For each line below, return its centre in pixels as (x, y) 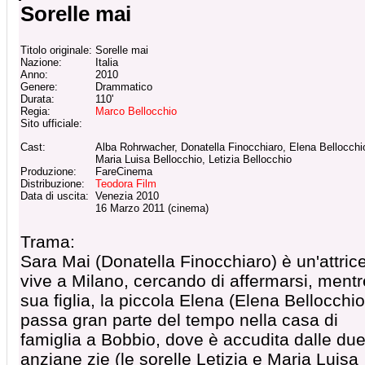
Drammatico (124, 87)
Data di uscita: (56, 196)
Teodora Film (126, 184)
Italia (107, 62)
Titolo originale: (58, 50)
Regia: (37, 111)
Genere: (41, 87)
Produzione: (50, 172)
